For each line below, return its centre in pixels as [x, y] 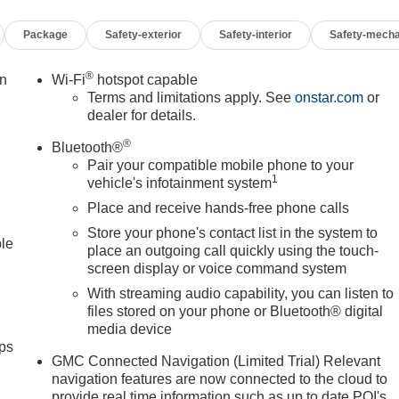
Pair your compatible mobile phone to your [221, 165]
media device [130, 329]
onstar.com [330, 97]
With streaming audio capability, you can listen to [241, 293]
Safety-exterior [144, 34]
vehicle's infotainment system [180, 183]
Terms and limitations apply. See [191, 97]
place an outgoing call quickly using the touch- [233, 250]
